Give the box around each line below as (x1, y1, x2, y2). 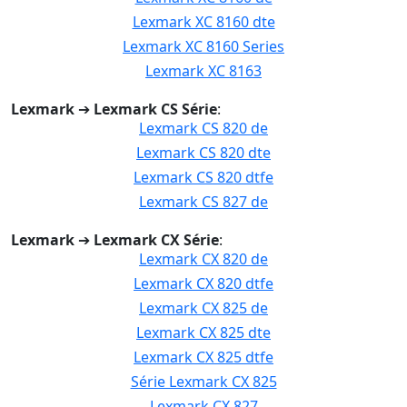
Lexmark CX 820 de (139, 249, 268, 269)
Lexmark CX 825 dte (136, 323, 271, 342)
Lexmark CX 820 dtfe (134, 273, 273, 293)
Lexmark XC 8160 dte (132, 12, 275, 32)
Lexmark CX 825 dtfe (134, 347, 273, 367)
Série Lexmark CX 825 (130, 372, 277, 392)
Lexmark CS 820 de (139, 118, 268, 138)
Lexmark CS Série (94, 99, 217, 119)
